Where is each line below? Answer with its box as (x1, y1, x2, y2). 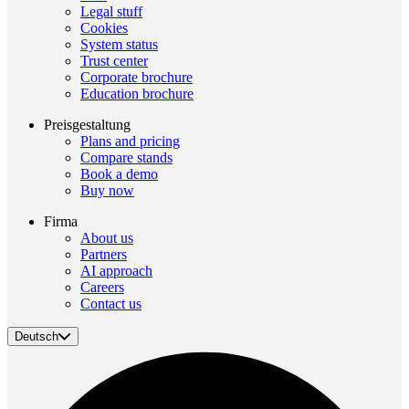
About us (80, 229, 133, 246)
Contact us (80, 295, 142, 311)
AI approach (80, 262, 152, 278)
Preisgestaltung (44, 116, 131, 132)
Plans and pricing (80, 132, 180, 149)
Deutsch (15, 329, 58, 343)
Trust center (80, 52, 148, 68)
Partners (80, 246, 127, 262)
